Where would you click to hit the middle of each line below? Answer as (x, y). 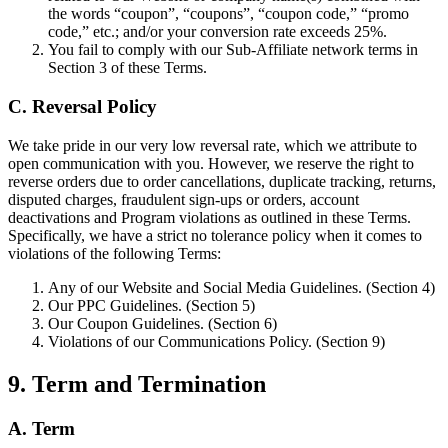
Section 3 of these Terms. (127, 68)
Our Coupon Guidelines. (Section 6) (162, 323)
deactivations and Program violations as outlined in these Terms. (209, 217)
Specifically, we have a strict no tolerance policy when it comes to (215, 235)
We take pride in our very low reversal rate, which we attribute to (212, 145)
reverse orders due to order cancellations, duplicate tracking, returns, (222, 181)
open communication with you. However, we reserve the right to (211, 163)
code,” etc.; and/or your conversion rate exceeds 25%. (217, 32)
